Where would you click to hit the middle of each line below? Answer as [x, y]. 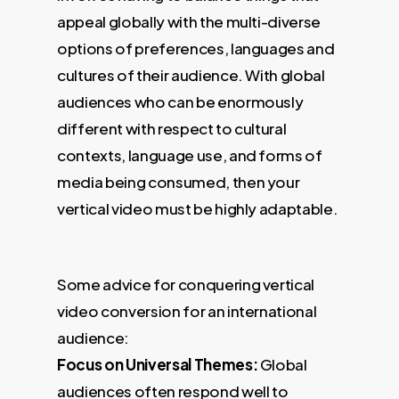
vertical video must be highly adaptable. [198, 208]
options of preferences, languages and [196, 48]
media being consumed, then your [179, 181]
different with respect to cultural [172, 128]
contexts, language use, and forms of [190, 155]
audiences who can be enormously [180, 101]
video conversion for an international [187, 311]
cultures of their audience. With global [191, 74]
